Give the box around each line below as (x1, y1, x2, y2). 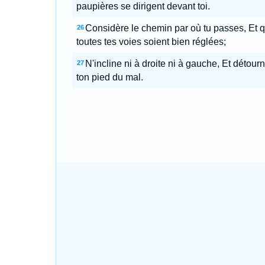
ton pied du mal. (76, 72, 143, 82)
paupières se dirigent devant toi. (76, 1, 210, 11)
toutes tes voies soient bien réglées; (76, 37, 226, 47)
